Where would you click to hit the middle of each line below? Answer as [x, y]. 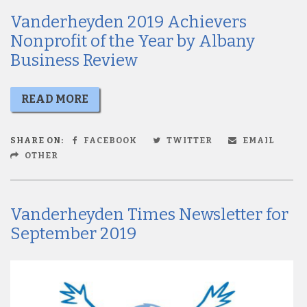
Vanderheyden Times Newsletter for [149, 214]
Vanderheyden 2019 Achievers [128, 22]
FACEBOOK [109, 140]
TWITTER [188, 140]
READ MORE [55, 99]
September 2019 [73, 233]
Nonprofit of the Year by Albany [133, 41]
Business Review [74, 60]
